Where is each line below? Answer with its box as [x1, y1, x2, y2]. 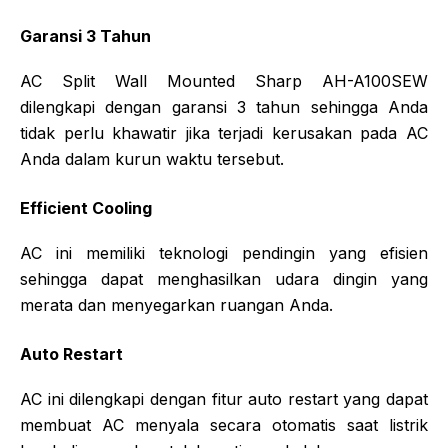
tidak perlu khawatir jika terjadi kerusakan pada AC [20, 122, 428, 143]
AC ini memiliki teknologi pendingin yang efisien [20, 242, 428, 263]
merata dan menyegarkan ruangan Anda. [20, 294, 333, 315]
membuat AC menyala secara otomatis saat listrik [20, 414, 428, 435]
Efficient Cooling [20, 197, 152, 218]
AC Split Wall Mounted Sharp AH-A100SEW [20, 70, 428, 91]
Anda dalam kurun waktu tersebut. [20, 148, 284, 169]
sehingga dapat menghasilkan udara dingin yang [20, 268, 428, 289]
